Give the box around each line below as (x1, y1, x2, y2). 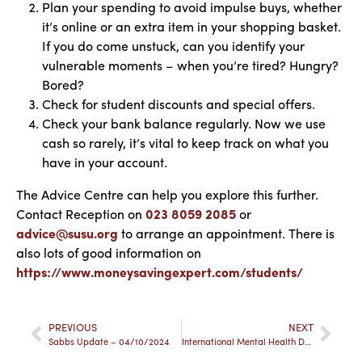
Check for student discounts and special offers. (42, 95, 315, 113)
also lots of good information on (16, 243, 201, 262)
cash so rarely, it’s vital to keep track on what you (42, 133, 329, 152)
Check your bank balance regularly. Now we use (42, 114, 326, 133)
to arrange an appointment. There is (118, 224, 335, 242)
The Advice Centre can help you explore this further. (16, 185, 318, 204)
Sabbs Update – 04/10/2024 (48, 335, 170, 347)
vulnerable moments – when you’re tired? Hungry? (42, 56, 339, 74)
